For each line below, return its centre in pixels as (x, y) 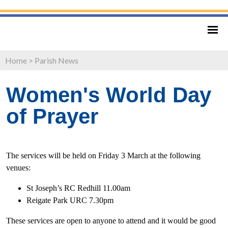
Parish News (56, 60)
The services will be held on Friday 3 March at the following (103, 155)
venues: (18, 167)
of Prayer (52, 116)
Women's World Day (109, 95)
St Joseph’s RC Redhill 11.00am (78, 188)
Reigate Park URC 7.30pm (70, 200)
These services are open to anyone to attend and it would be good (111, 220)
